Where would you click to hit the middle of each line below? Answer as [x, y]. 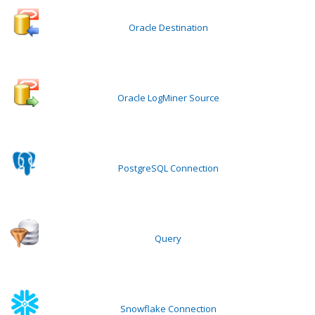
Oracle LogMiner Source [168, 98]
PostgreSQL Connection [168, 168]
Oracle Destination [168, 27]
